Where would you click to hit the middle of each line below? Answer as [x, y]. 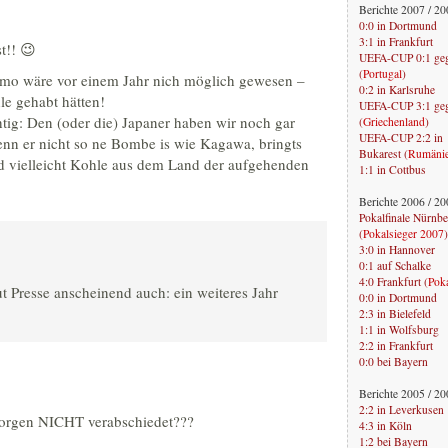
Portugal [382, 73]
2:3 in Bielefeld [395, 313]
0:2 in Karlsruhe [397, 89]
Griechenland [394, 121]
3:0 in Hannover [397, 249]
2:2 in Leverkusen [401, 409]
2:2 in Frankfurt [396, 345]
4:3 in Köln [385, 425]
